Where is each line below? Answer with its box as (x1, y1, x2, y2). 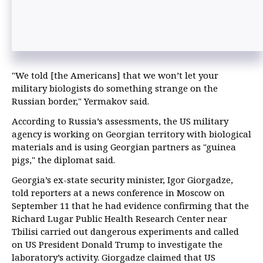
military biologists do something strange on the (12, 82, 218, 95)
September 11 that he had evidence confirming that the (12, 200, 249, 212)
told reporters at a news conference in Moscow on (12, 187, 225, 199)
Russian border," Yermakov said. (12, 95, 149, 107)
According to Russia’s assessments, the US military (12, 115, 228, 127)
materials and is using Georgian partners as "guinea (12, 141, 236, 153)
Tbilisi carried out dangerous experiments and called (12, 225, 239, 238)
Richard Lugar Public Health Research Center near (12, 213, 227, 225)
